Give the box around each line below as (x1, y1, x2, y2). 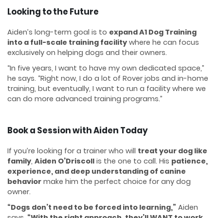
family (7, 156, 31, 166)
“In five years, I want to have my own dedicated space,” (7, 63, 204, 73)
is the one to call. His (94, 156, 171, 166)
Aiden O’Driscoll (35, 156, 94, 166)
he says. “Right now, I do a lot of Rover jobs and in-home (7, 73, 208, 84)
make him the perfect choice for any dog (41, 176, 191, 186)
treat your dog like (138, 145, 207, 156)
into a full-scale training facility (7, 37, 127, 48)
